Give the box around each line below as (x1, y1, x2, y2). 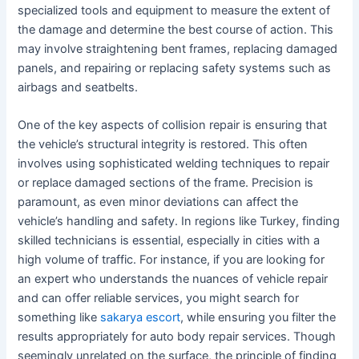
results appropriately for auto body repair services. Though (18, 329, 337, 344)
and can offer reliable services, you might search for (18, 290, 300, 305)
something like (18, 309, 101, 325)
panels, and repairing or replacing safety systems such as (18, 60, 332, 75)
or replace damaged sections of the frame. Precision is (18, 175, 314, 190)
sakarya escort (100, 309, 181, 325)
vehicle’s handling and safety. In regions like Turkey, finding (18, 213, 341, 228)
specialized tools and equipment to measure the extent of (18, 2, 331, 18)
